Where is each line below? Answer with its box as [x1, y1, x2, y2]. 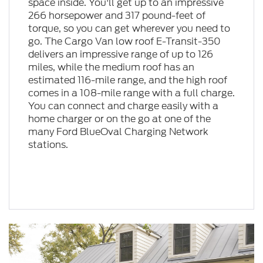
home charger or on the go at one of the [28, 112, 211, 126]
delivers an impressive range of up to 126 [28, 48, 213, 62]
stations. [28, 138, 68, 152]
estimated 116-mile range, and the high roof [28, 73, 227, 87]
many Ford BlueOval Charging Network [28, 125, 208, 139]
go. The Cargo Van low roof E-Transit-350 [28, 35, 221, 49]
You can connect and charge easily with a [28, 99, 218, 113]
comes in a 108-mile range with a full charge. [28, 86, 235, 100]
